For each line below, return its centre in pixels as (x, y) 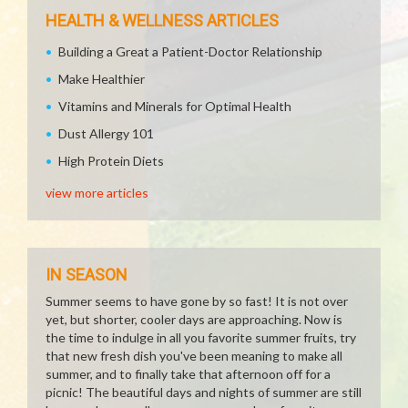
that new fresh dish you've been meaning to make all (194, 356)
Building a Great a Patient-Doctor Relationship (190, 51)
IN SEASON (87, 275)
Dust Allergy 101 (106, 133)
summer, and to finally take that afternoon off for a (188, 374)
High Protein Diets (111, 161)
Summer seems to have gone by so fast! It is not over (197, 301)
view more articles (97, 193)
